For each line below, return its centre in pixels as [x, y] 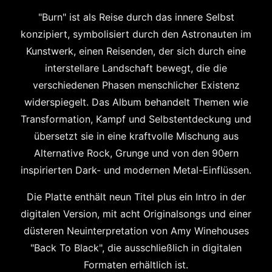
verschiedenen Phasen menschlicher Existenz [136, 85]
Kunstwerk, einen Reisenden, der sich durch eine [136, 51]
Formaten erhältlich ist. [136, 265]
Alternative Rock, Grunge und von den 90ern [136, 153]
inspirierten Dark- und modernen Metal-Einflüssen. [136, 170]
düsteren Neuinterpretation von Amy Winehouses [136, 231]
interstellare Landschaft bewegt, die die [136, 68]
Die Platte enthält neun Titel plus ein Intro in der [136, 197]
